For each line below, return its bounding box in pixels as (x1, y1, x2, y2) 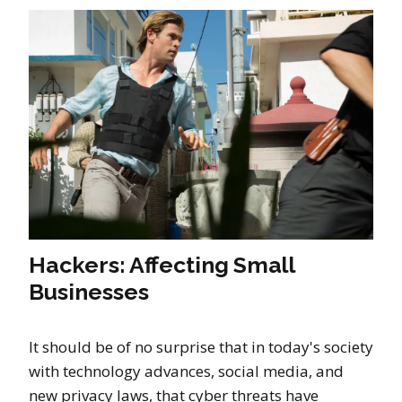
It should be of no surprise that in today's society (29, 336, 373, 357)
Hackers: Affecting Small (29, 250, 295, 278)
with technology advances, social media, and (29, 360, 344, 381)
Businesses (29, 277, 149, 305)
